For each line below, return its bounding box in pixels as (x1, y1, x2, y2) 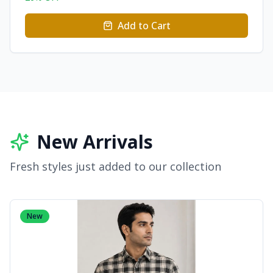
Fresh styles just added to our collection (10, 159, 221, 174)
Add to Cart (117, 19, 171, 32)
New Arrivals (37, 129, 153, 154)
